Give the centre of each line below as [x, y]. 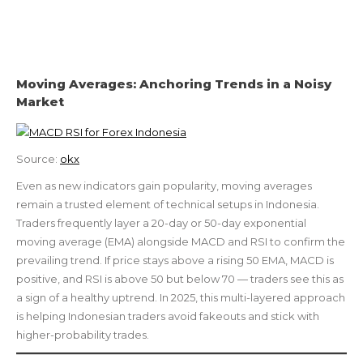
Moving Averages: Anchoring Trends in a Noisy [174, 83]
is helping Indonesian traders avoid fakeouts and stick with [168, 316]
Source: [38, 158]
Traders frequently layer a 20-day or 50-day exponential [161, 222]
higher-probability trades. [83, 334]
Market [40, 101]
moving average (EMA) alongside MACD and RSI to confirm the [181, 241]
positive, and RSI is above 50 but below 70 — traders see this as [180, 278]
